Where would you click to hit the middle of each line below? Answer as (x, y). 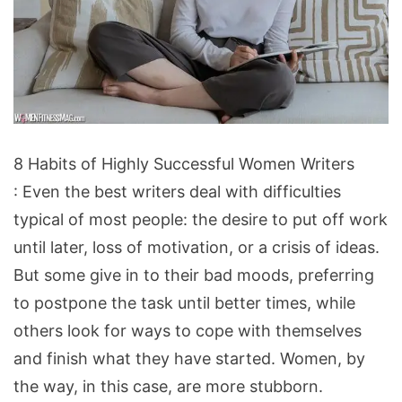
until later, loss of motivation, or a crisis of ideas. (197, 247)
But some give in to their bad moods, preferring (194, 275)
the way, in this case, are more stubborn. (168, 386)
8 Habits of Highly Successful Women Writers (184, 163)
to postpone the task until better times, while (184, 302)
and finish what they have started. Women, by (189, 358)
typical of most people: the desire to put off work (201, 219)
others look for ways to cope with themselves (188, 330)
